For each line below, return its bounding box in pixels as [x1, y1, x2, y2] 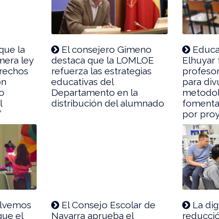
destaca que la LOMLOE [51, 54, 154, 66]
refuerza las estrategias [51, 65, 152, 76]
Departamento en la [51, 87, 138, 98]
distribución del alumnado [51, 97, 165, 109]
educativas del [51, 76, 114, 87]
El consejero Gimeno [59, 44, 152, 55]
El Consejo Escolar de [59, 199, 156, 210]
